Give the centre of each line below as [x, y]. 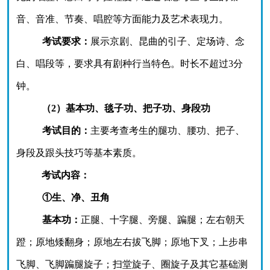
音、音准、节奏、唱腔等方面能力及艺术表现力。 [122, 19]
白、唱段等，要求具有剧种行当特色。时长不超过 [122, 64]
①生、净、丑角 [76, 197]
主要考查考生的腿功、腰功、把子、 [167, 130]
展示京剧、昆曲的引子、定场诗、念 [167, 41]
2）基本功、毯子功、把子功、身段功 [131, 108]
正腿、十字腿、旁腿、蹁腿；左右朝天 [162, 220]
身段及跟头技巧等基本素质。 [79, 153]
